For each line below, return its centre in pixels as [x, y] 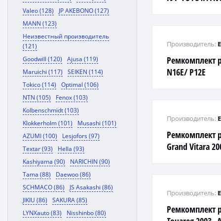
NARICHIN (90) [90, 162]
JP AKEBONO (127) [84, 11]
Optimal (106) [80, 85]
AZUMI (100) [40, 136]
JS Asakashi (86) [91, 187]
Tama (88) [37, 174]
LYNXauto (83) [42, 213]
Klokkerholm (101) [48, 123]
